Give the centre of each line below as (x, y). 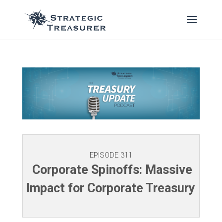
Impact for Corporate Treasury (111, 188)
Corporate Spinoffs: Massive (111, 170)
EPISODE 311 (111, 155)
